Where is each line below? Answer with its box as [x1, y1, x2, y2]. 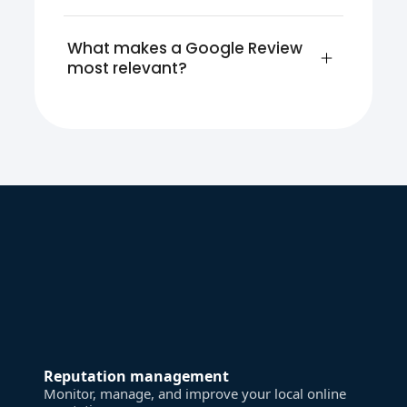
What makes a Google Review [67, 36, 307, 59]
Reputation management [44, 365, 230, 386]
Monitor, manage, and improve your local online [44, 383, 347, 402]
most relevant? [67, 56, 188, 79]
